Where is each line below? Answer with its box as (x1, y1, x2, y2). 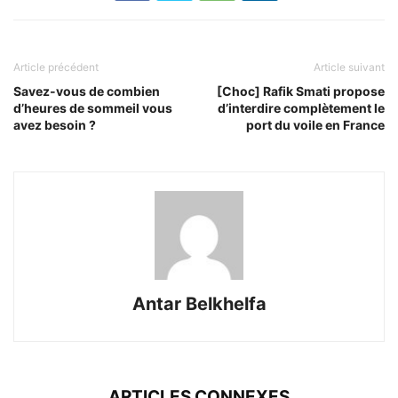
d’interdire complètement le (218, 100, 385, 116)
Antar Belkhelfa (131, 293, 267, 315)
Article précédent (13, 60, 99, 75)
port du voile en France (246, 117, 385, 133)
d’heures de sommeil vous (13, 100, 172, 116)
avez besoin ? (13, 117, 96, 133)
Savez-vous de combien (13, 84, 160, 99)
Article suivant (314, 60, 385, 75)
